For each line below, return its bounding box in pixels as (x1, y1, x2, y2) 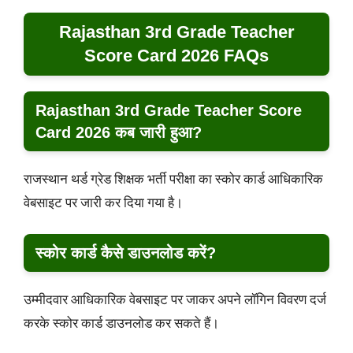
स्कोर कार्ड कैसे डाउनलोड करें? (35, 244, 216, 262)
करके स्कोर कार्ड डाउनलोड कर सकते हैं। (24, 315, 219, 332)
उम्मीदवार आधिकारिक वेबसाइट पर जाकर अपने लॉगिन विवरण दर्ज (24, 292, 326, 308)
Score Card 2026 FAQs (84, 45, 269, 65)
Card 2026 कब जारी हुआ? (35, 123, 202, 141)
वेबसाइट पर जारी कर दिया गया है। (24, 194, 183, 210)
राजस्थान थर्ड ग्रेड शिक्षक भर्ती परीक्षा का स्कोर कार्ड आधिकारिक (24, 170, 323, 187)
